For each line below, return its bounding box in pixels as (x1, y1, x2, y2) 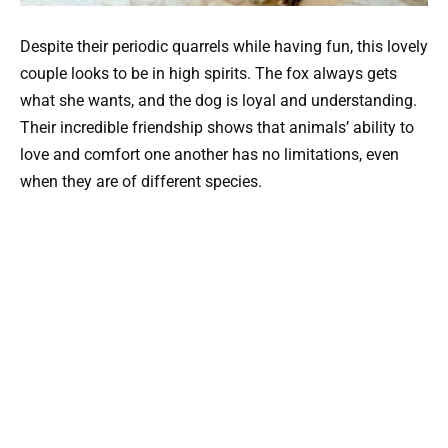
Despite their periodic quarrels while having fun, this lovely (20, 37, 428, 57)
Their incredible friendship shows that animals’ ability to (20, 118, 414, 138)
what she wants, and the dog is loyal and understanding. (20, 91, 417, 111)
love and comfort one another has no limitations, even (20, 145, 399, 165)
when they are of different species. (20, 172, 262, 192)
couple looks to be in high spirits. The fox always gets (20, 64, 397, 84)
